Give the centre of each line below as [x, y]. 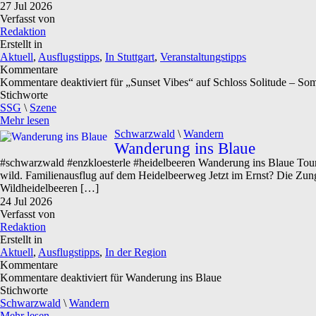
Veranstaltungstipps [203, 57]
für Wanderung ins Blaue [164, 278]
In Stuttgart [130, 57]
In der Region [136, 252]
